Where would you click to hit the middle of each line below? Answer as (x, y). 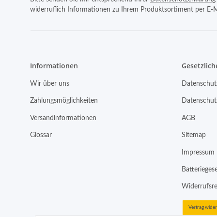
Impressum (198, 152)
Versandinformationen (63, 118)
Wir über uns (50, 84)
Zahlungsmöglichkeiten (64, 101)
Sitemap (194, 135)
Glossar (41, 135)
